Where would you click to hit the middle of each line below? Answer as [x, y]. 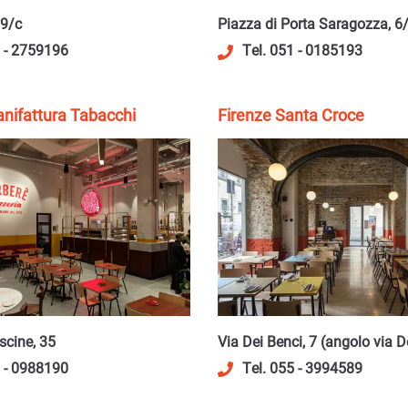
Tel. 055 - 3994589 [302, 367]
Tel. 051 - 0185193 [302, 50]
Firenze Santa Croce [291, 114]
